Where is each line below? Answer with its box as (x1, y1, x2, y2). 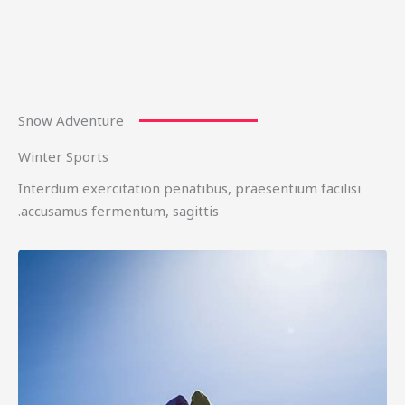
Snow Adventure (18, 110, 124, 129)
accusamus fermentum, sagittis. (21, 201, 219, 220)
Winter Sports (18, 146, 108, 165)
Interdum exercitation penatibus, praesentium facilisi (18, 178, 361, 197)
